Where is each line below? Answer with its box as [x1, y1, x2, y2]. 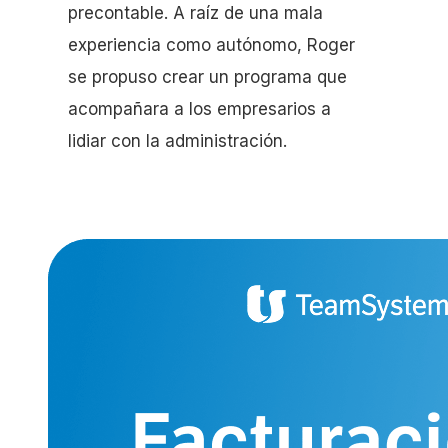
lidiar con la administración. [68, 130, 287, 151]
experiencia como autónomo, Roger [68, 34, 355, 55]
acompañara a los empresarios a [68, 98, 331, 119]
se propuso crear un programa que [68, 66, 347, 87]
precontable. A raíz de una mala [68, 2, 323, 23]
